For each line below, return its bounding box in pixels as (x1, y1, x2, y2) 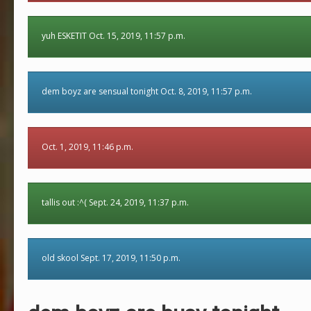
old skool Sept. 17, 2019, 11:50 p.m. (42, 252, 180, 264)
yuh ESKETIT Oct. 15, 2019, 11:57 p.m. (42, 30, 185, 42)
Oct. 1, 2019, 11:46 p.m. (42, 141, 133, 153)
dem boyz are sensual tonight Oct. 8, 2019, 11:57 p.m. (42, 85, 252, 97)
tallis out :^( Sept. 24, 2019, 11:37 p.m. (42, 196, 189, 208)
